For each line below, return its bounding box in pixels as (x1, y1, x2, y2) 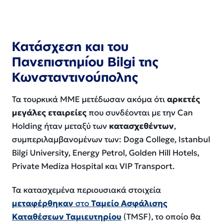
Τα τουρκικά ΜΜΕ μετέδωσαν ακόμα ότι (12, 94, 167, 105)
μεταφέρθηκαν (12, 198, 73, 209)
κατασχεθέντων (109, 120, 174, 131)
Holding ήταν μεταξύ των (12, 120, 109, 131)
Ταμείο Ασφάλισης (91, 198, 167, 209)
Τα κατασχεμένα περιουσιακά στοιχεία (12, 185, 161, 196)
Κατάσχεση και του (12, 38, 129, 55)
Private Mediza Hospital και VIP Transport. (12, 161, 174, 171)
